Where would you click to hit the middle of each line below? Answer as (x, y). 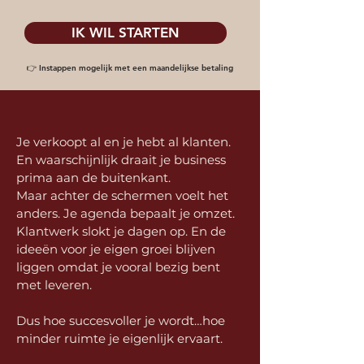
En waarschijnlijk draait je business (121, 160)
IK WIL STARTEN (126, 32)
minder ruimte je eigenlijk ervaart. (119, 338)
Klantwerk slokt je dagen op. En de (121, 231)
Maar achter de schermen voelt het (122, 195)
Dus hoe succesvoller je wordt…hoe (121, 321)
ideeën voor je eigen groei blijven (116, 249)
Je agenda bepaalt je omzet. (149, 213)
